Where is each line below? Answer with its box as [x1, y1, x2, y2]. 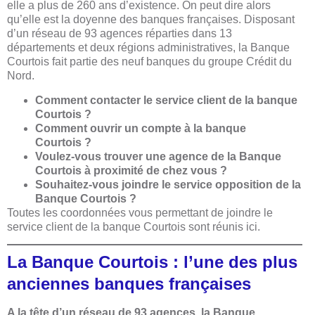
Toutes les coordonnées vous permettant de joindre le [7, 206, 273, 219]
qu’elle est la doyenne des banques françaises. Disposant [7, 13, 295, 26]
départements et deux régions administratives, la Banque [7, 41, 290, 54]
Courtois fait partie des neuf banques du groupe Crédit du [7, 56, 292, 68]
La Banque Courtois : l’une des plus [7, 252, 297, 271]
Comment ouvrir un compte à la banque [35, 122, 246, 134]
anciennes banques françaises [7, 274, 251, 293]
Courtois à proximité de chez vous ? [35, 164, 227, 176]
